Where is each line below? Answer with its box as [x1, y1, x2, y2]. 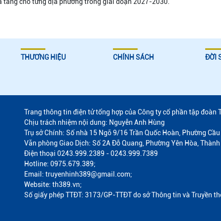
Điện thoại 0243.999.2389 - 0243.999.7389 [24, 149, 158, 157]
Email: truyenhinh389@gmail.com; [24, 170, 132, 178]
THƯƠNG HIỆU [21, 53, 66, 61]
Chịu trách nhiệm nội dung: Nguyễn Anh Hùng [24, 118, 165, 126]
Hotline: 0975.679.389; [24, 159, 96, 168]
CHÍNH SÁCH [112, 53, 154, 61]
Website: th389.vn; [24, 180, 82, 188]
